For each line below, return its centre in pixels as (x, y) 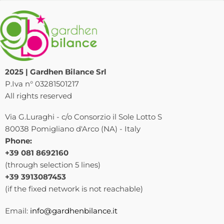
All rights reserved (38, 96)
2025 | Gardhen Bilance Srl (56, 72)
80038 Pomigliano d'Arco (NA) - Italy (73, 129)
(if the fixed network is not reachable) (74, 189)
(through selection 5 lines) (53, 165)
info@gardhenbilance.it (74, 211)
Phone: (18, 141)
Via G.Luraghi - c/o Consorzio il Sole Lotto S (83, 117)
